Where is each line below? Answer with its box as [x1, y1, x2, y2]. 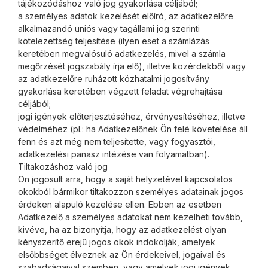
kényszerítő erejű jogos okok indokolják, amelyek [18, 237, 215, 247]
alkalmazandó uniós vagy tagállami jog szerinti [18, 23, 200, 33]
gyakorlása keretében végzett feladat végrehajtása [18, 86, 223, 96]
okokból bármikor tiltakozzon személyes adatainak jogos [18, 187, 243, 197]
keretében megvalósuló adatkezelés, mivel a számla [18, 48, 226, 59]
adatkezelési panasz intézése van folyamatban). [18, 149, 209, 159]
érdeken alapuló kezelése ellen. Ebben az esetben [18, 199, 221, 209]
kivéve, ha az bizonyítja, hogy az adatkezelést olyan [18, 224, 226, 234]
